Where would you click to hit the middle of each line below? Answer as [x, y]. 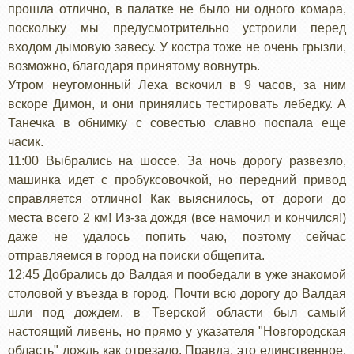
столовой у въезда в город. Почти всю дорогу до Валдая [177, 293]
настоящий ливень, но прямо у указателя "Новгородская [177, 331]
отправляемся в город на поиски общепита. [136, 255]
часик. [26, 141]
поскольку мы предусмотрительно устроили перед [177, 28]
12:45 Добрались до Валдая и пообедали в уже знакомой [177, 274]
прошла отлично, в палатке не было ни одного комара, [177, 9]
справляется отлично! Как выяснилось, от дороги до [177, 198]
